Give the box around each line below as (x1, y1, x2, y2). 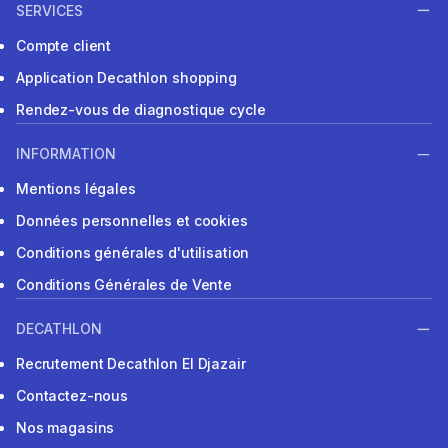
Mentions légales (16, 179, 136, 197)
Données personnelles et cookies (16, 211, 248, 229)
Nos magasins (16, 419, 115, 437)
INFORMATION (16, 144, 116, 162)
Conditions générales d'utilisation (16, 243, 250, 261)
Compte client (16, 36, 112, 54)
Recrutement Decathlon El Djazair (16, 355, 246, 373)
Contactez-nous (16, 387, 129, 405)
